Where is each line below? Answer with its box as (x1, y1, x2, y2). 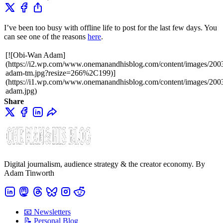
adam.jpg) (5, 86, 37, 95)
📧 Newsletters (24, 207, 71, 216)
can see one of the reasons (4, 32, 88, 41)
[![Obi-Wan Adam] (5, 50, 65, 59)
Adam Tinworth (4, 168, 54, 177)
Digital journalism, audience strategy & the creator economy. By (4, 159, 205, 168)
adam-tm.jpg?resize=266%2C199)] (5, 68, 115, 77)
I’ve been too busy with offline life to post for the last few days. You (4, 23, 217, 32)
